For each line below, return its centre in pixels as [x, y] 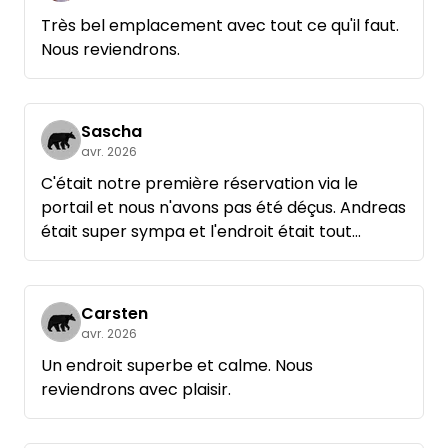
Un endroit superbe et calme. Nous [177, 366]
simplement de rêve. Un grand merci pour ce [217, 256]
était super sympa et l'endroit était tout [196, 232]
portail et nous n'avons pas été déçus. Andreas [223, 208]
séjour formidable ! [114, 280]
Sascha [111, 132]
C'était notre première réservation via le [199, 184]
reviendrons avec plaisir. [136, 390]
